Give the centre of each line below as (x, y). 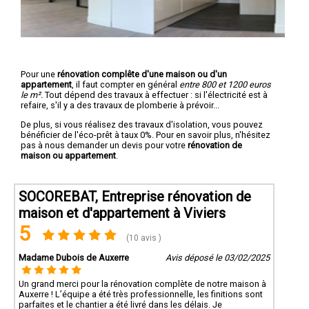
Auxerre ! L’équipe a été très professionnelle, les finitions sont (141, 294)
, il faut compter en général (126, 84)
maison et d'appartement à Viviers (122, 213)
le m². (32, 94)
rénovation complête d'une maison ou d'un (142, 74)
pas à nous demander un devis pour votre (104, 145)
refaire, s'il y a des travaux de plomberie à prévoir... (120, 105)
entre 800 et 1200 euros (225, 84)
